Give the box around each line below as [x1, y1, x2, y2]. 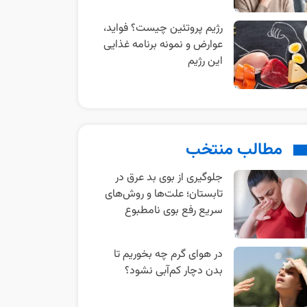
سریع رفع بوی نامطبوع [124, 202, 223, 219]
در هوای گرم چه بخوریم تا [113, 246, 223, 263]
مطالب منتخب [186, 137, 282, 163]
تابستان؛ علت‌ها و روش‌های [104, 186, 223, 203]
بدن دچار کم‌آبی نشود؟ [124, 262, 223, 280]
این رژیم [187, 53, 223, 70]
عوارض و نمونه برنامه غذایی [103, 36, 223, 53]
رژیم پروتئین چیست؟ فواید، [103, 20, 223, 37]
